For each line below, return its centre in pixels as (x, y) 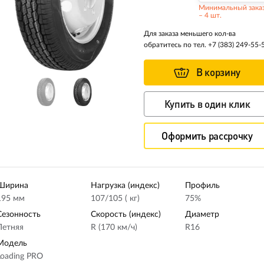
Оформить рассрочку (207, 136)
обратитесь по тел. (176, 45)
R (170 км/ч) (114, 228)
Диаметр (202, 215)
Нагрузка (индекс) (125, 186)
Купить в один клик (207, 104)
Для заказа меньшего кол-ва (190, 34)
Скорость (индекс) (126, 215)
